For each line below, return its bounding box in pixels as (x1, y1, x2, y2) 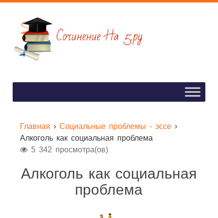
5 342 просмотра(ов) (27, 145, 108, 154)
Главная (19, 122, 50, 130)
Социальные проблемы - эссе (59, 122, 171, 130)
